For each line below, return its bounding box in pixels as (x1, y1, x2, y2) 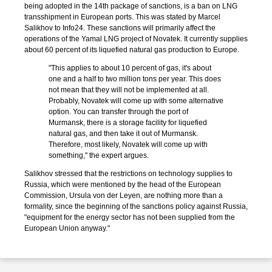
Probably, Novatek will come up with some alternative (49, 97, 223, 105)
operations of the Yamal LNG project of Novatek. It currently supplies (24, 35, 248, 43)
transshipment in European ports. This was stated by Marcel (24, 13, 220, 21)
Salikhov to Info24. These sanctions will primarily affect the (24, 24, 216, 32)
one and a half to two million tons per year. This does (49, 75, 221, 83)
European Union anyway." (24, 224, 110, 233)
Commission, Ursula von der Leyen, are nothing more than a (24, 191, 223, 200)
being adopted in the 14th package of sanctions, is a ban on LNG (24, 2, 237, 10)
